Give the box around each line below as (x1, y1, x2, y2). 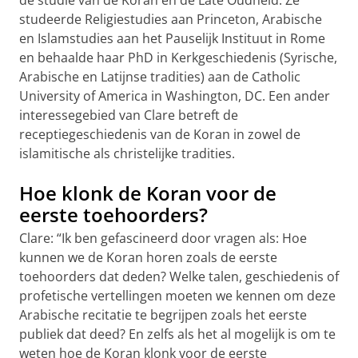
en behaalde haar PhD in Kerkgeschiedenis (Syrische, (19, 49, 337, 66)
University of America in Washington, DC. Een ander (19, 87, 330, 105)
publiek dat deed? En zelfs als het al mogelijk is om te (19, 325, 336, 343)
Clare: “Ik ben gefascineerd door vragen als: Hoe (19, 229, 307, 247)
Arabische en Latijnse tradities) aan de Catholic (19, 68, 300, 86)
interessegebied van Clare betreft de (19, 106, 238, 124)
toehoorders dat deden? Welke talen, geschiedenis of (19, 268, 339, 285)
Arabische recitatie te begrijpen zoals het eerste (19, 306, 307, 324)
